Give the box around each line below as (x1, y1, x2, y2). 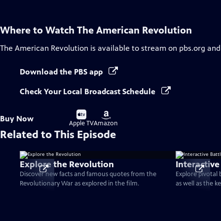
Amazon (94, 119, 118, 127)
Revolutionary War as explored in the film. (20, 180, 139, 187)
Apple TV (69, 119, 94, 127)
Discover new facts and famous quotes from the (20, 170, 156, 178)
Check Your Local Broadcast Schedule (20, 87, 157, 96)
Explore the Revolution (20, 159, 114, 170)
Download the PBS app (20, 67, 105, 76)
